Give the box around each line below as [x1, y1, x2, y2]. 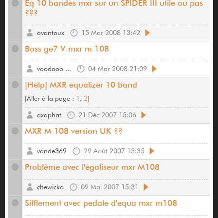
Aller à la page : [27, 94, 76, 103]
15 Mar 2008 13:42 [81, 29, 140, 37]
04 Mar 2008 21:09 [88, 65, 147, 73]
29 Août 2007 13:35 [84, 147, 145, 155]
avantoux [37, 29, 64, 37]
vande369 [37, 147, 67, 155]
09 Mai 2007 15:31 [81, 183, 139, 191]
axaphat [37, 111, 61, 119]
